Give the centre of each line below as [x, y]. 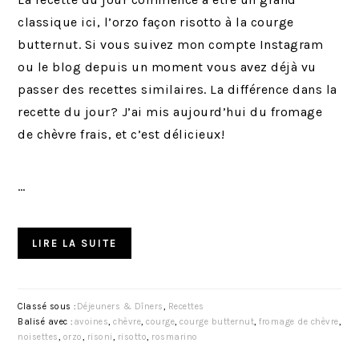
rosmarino [175, 337]
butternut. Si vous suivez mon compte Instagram [171, 44]
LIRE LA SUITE [75, 243]
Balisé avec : [46, 321]
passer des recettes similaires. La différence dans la [177, 89]
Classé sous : [47, 306]
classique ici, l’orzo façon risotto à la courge [156, 22]
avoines [91, 321]
